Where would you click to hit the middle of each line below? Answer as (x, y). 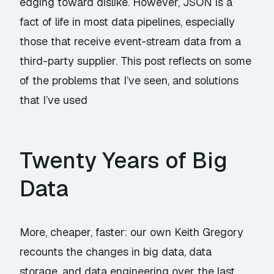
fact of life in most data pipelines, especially (128, 22)
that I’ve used (54, 100)
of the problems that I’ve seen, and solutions (129, 80)
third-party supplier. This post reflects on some (136, 61)
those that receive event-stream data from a (131, 41)
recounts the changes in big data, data (116, 252)
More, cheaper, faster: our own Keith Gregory (132, 232)
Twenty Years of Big (124, 161)
